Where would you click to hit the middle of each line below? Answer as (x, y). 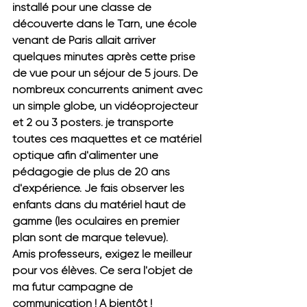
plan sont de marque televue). (91, 237)
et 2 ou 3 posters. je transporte (94, 122)
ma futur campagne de (74, 286)
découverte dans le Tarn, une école (106, 23)
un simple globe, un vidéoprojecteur (107, 106)
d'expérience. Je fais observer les (100, 188)
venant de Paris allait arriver (85, 40)
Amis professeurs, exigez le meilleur (103, 254)
